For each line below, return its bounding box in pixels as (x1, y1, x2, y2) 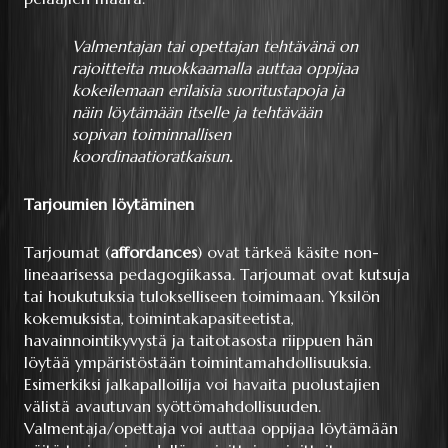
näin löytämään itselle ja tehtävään (72, 102, 322, 123)
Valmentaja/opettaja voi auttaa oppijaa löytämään (24, 418, 398, 439)
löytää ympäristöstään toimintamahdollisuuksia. (24, 352, 371, 373)
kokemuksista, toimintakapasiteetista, (24, 308, 294, 329)
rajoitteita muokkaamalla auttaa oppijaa (72, 58, 358, 79)
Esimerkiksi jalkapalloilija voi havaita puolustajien (24, 374, 380, 395)
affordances (110, 242, 197, 263)
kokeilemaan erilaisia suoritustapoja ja (72, 80, 344, 101)
